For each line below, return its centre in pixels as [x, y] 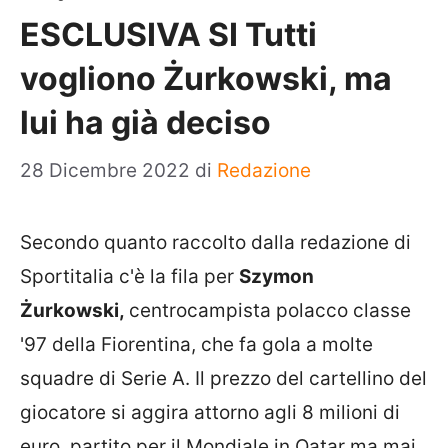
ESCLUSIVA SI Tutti [168, 34]
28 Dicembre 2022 [107, 170]
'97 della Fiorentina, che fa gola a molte [196, 344]
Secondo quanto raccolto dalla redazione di [215, 242]
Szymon [276, 276]
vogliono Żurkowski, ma [206, 78]
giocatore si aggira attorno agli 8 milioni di [210, 412]
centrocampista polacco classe [270, 310]
